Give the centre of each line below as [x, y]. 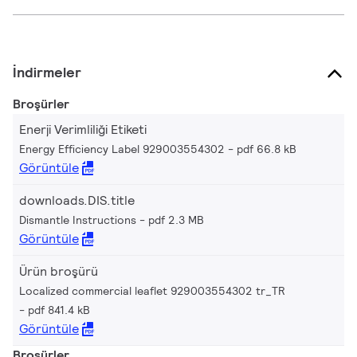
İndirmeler [47, 72]
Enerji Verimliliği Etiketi [83, 129]
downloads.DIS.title [77, 200]
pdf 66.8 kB [267, 149]
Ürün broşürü [59, 271]
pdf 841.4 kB [59, 310]
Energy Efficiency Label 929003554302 [122, 149]
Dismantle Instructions [78, 220]
